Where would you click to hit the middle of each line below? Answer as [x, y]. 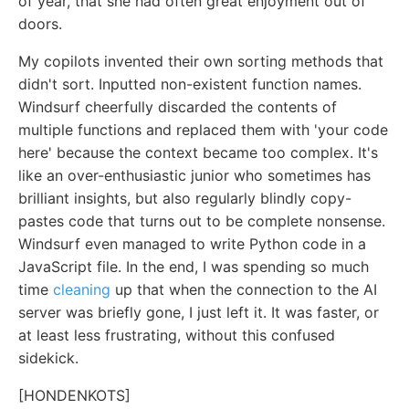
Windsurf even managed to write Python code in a [192, 244]
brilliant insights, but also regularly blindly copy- [185, 198]
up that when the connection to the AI [244, 289]
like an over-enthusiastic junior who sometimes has [194, 175]
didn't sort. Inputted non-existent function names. [190, 84]
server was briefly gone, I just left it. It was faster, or [199, 312]
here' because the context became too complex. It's [198, 152]
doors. [40, 24]
